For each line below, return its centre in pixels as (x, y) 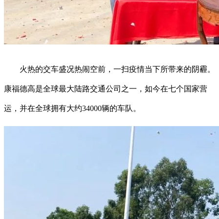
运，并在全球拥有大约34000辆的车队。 (72, 109)
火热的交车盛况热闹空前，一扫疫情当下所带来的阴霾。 (109, 69)
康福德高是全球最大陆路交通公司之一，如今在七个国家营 (106, 89)
